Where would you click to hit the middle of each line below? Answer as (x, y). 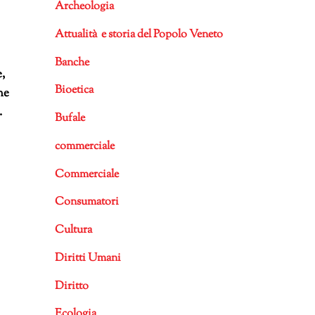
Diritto (71, 286)
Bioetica (74, 91)
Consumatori (86, 202)
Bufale (70, 119)
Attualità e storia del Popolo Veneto (139, 34)
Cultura (73, 231)
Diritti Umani (88, 258)
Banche (72, 63)
